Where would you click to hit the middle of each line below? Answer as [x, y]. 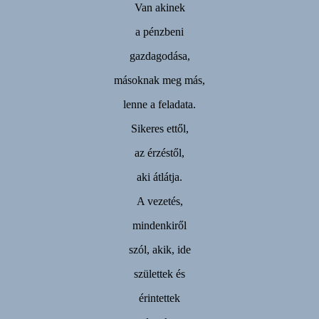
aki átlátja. [159, 177]
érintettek [159, 298]
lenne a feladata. [159, 104]
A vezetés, [159, 201]
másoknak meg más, [159, 80]
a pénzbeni [159, 31]
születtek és [159, 273]
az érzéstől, [159, 152]
